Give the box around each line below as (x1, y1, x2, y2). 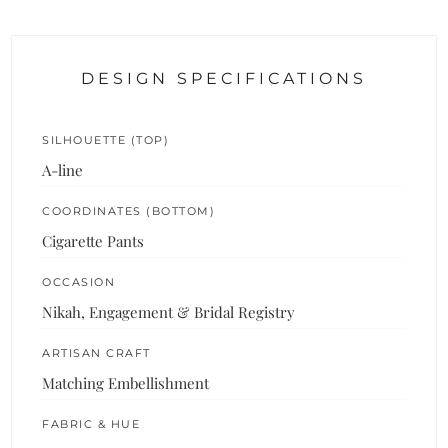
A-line (42, 159, 84, 180)
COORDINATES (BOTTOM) (42, 203, 216, 218)
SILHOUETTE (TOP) (42, 132, 170, 147)
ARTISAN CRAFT (42, 345, 151, 360)
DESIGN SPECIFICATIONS (81, 68, 367, 88)
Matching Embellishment (42, 372, 210, 393)
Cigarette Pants (42, 230, 145, 251)
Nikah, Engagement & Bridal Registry (42, 301, 296, 322)
